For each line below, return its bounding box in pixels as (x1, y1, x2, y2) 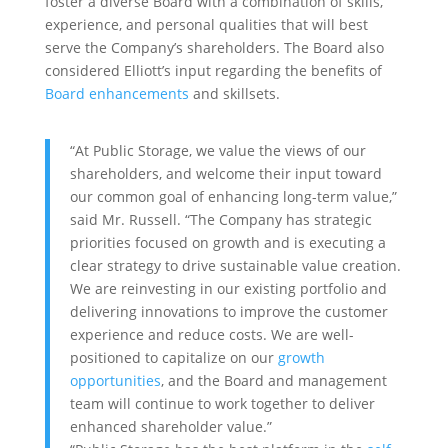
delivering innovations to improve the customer (69, 301, 388, 321)
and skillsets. (188, 83, 280, 103)
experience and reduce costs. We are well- (69, 324, 354, 344)
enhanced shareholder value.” (69, 416, 272, 436)
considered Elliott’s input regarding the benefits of (44, 60, 382, 80)
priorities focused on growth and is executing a (69, 232, 386, 252)
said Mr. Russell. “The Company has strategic (69, 209, 372, 229)
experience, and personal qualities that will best (44, 14, 368, 34)
